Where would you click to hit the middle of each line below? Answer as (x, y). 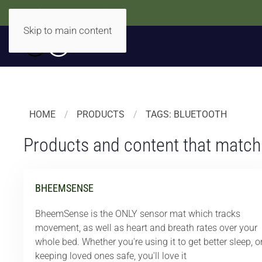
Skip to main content (68, 30)
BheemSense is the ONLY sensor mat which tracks (138, 214)
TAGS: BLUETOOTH (186, 114)
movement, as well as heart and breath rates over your (146, 228)
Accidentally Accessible (72, 13)
